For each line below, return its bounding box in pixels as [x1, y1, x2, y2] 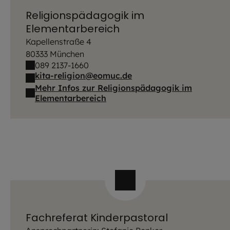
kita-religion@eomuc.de [35, 70, 132, 81]
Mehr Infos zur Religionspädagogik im [35, 82, 192, 93]
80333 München [26, 49, 84, 60]
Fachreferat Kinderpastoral [26, 210, 168, 225]
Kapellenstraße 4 [26, 36, 91, 47]
